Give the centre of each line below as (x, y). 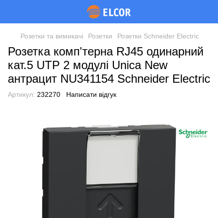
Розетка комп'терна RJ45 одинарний (106, 51)
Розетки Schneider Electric (158, 36)
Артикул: (21, 94)
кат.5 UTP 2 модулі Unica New (88, 65)
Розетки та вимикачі (52, 36)
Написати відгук (91, 94)
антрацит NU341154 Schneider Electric (109, 79)
